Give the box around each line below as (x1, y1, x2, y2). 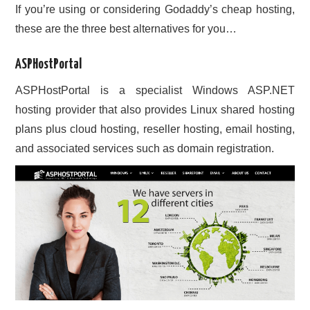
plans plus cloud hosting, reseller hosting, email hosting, (15, 122, 295, 135)
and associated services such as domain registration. (15, 142, 275, 154)
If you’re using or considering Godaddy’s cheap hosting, (15, 3, 295, 16)
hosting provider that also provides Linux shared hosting (15, 103, 295, 116)
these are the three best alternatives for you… (15, 23, 237, 35)
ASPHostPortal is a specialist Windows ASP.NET (15, 84, 295, 96)
